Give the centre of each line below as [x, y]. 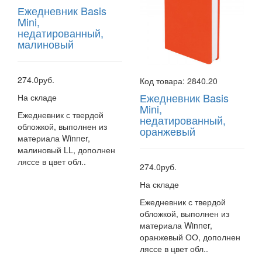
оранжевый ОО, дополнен [190, 237]
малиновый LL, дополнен [66, 150]
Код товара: [163, 80]
